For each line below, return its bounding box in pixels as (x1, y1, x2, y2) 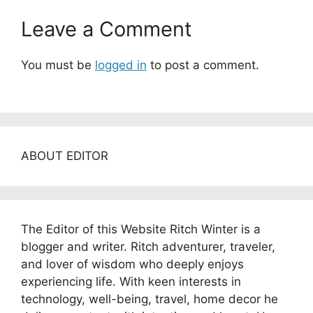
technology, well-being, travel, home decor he (21, 292, 278, 307)
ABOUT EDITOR (21, 149, 108, 163)
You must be (21, 57, 95, 72)
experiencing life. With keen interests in (21, 275, 241, 289)
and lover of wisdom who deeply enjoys (21, 257, 244, 272)
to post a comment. (147, 57, 259, 72)
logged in (95, 57, 147, 72)
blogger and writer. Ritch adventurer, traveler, (21, 240, 275, 254)
